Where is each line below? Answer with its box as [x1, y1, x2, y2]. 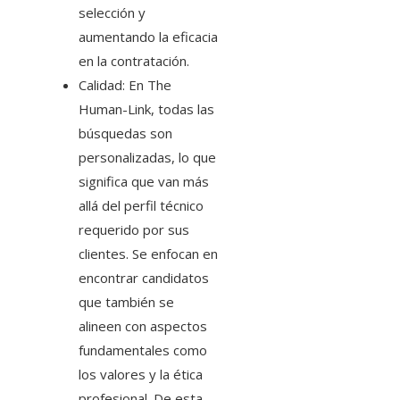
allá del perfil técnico [79, 196, 204, 215]
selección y [79, 4, 146, 22]
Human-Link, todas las [79, 100, 214, 119]
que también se [79, 293, 174, 312]
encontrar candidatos [79, 269, 209, 287]
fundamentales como [79, 341, 207, 360]
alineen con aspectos [79, 317, 207, 336]
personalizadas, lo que [79, 148, 216, 167]
